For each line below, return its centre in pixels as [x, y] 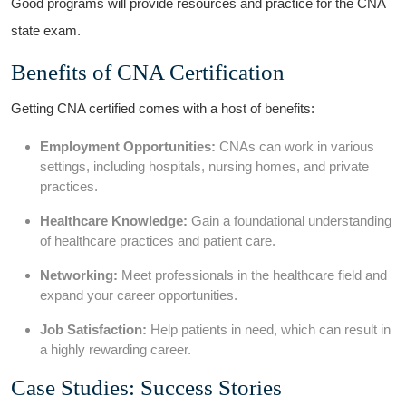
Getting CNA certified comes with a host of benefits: [163, 108]
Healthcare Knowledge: [114, 221]
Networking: [79, 275]
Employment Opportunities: [128, 146]
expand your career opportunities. [139, 295]
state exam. [46, 30]
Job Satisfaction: [93, 329]
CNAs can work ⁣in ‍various [295, 146]
